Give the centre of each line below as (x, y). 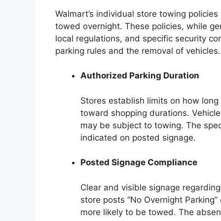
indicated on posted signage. (138, 137)
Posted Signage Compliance (139, 163)
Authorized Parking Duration (140, 76)
